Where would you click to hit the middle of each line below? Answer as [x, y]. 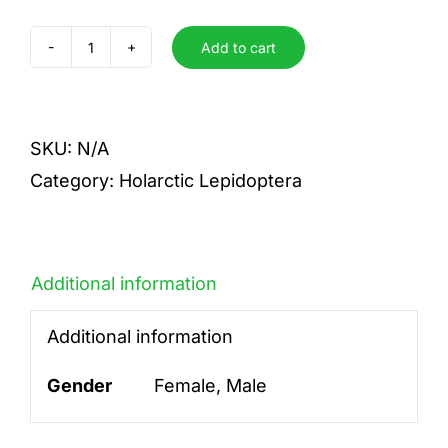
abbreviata [134, 61]
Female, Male [210, 385]
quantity [124, 93]
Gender [79, 385]
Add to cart [238, 47]
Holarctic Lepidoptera [210, 180]
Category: [74, 180]
